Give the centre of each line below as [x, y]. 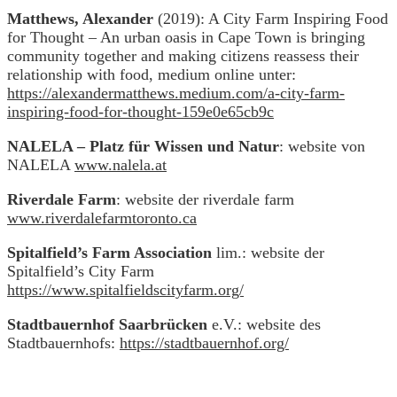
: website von [322, 146]
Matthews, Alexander [80, 18]
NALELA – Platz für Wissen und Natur [143, 146]
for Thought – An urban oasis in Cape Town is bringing [186, 37]
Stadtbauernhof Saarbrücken [107, 324]
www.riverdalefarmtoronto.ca [102, 218]
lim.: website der [268, 252]
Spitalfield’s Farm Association [109, 252]
